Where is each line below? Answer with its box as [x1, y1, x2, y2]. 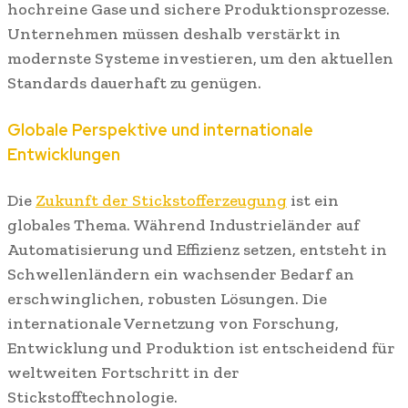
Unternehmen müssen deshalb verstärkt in [7, 23, 341, 44]
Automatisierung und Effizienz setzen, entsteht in [7, 239, 387, 260]
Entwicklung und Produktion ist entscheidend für [7, 337, 395, 358]
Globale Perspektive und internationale [7, 118, 313, 140]
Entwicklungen [7, 143, 120, 165]
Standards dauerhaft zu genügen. [7, 72, 261, 93]
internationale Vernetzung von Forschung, [7, 312, 339, 333]
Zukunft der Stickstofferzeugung [36, 189, 287, 210]
